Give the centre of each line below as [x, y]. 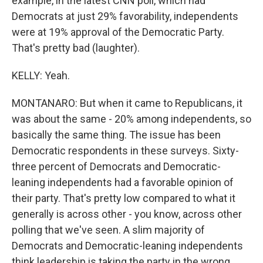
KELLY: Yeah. [41, 75]
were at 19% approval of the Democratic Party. [118, 32]
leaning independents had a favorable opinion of [123, 182]
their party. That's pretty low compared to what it [124, 198]
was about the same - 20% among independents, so [131, 119]
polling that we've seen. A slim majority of [108, 230]
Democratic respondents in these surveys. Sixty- [125, 151]
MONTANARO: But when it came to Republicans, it [127, 103]
